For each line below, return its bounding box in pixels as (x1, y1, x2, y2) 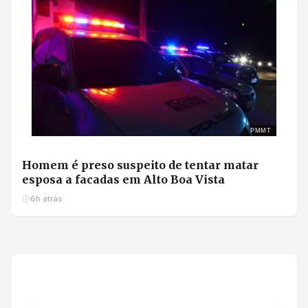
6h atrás (30, 193, 62, 203)
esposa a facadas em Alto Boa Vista (22, 172, 225, 186)
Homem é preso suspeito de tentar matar (22, 157, 258, 172)
